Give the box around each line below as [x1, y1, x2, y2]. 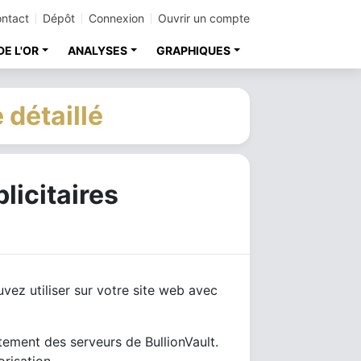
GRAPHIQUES [156, 44, 231, 57]
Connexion [89, 11, 144, 25]
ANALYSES [68, 44, 128, 57]
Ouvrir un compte [158, 11, 250, 25]
